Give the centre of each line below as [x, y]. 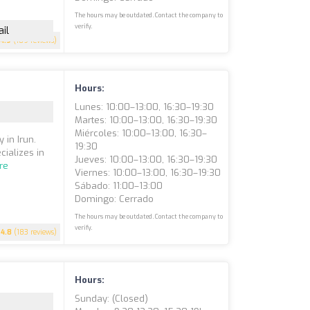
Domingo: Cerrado [115, 199]
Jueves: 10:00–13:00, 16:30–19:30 [146, 159]
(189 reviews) [34, 40]
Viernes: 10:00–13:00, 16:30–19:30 [148, 173]
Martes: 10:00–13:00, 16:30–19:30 [146, 120]
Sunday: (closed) [112, 299]
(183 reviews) [35, 232]
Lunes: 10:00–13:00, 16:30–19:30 [145, 107]
